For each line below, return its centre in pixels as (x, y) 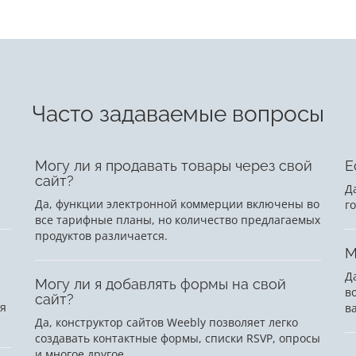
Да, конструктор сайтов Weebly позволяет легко (166, 323)
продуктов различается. (101, 236)
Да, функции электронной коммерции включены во (177, 204)
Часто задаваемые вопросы (178, 114)
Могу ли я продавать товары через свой (174, 166)
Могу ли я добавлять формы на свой (161, 284)
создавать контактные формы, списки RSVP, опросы (178, 339)
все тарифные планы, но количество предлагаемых (178, 220)
